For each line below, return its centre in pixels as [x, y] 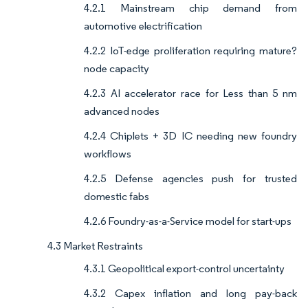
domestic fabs [117, 197]
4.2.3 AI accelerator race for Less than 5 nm [190, 93]
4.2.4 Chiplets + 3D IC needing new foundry [190, 136]
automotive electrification [143, 26]
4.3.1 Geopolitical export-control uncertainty [184, 269]
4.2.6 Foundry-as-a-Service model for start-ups [188, 221]
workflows [108, 154]
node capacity [117, 69]
